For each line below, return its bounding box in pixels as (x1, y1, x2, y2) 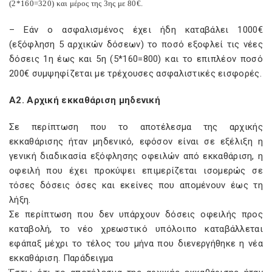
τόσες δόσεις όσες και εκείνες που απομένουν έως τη (9, 180, 263, 191)
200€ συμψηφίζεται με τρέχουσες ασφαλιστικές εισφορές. (9, 68, 262, 79)
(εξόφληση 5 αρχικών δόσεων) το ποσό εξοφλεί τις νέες (9, 39, 263, 50)
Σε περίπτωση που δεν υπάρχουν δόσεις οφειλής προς (9, 209, 263, 220)
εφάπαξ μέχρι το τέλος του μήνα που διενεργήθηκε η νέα (9, 238, 263, 249)
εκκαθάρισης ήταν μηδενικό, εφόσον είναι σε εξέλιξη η (9, 136, 263, 147)
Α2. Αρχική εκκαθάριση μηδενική (9, 95, 161, 106)
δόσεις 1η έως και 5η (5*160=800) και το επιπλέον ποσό (9, 53, 263, 64)
